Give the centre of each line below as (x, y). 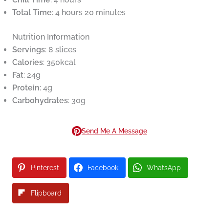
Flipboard (46, 193)
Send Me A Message (114, 131)
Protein (26, 88)
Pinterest (45, 168)
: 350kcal (59, 63)
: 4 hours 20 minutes (88, 13)
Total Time (32, 13)
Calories (27, 63)
